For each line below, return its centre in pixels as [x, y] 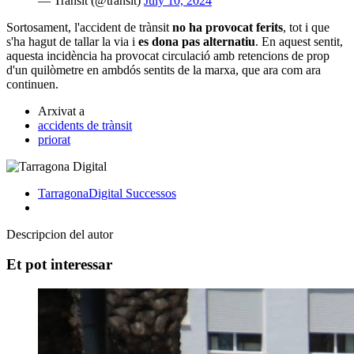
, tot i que [306, 27]
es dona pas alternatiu [197, 41]
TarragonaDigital [82, 193]
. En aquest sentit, [299, 41]
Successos [151, 193]
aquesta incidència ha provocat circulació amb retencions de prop [168, 55]
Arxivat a [61, 111]
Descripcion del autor [60, 234]
